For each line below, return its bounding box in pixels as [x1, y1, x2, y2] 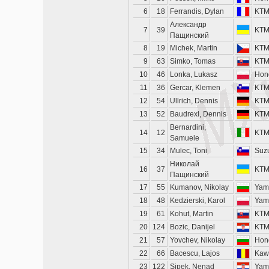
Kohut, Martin [170, 210, 213, 218]
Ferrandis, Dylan [170, 7, 224, 16]
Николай [170, 160, 199, 168]
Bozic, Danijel [170, 223, 215, 231]
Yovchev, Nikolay [170, 236, 225, 244]
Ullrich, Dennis [170, 97, 218, 105]
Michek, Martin [170, 44, 217, 52]
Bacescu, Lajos [170, 249, 220, 258]
